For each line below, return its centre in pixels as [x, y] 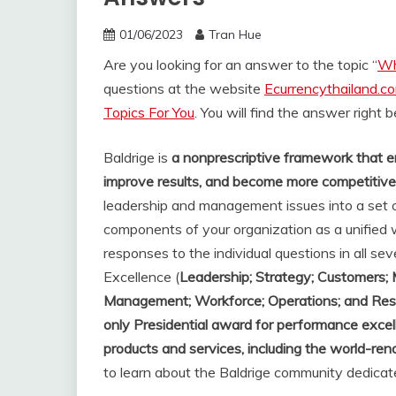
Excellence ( [141, 277]
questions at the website [184, 88]
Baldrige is [137, 157]
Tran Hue [235, 34]
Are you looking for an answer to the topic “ [240, 65]
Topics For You [149, 112]
